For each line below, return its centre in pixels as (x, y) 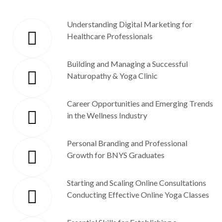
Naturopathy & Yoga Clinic (112, 76)
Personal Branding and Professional (127, 143)
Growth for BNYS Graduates (116, 155)
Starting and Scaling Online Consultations (137, 183)
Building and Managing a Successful (127, 64)
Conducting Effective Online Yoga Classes (138, 194)
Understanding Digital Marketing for (130, 24)
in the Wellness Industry (107, 115)
